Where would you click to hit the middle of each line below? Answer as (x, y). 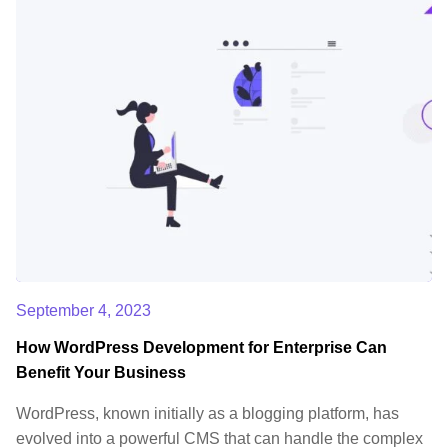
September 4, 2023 (83, 310)
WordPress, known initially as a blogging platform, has (207, 413)
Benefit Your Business (101, 372)
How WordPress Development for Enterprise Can (201, 347)
